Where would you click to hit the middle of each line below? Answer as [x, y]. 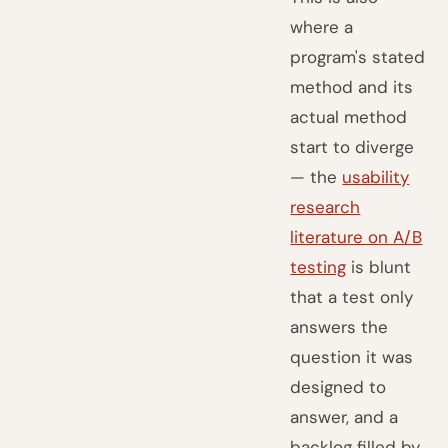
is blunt [379, 267]
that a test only [352, 297]
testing [318, 267]
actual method [349, 117]
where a [322, 27]
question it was [352, 357]
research [325, 207]
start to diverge [352, 147]
